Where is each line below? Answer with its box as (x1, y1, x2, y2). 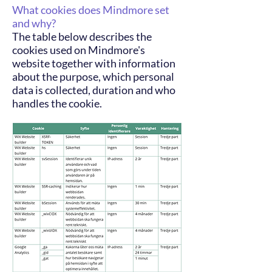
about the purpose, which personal (12, 70, 174, 83)
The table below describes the (12, 30, 152, 43)
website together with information (12, 56, 175, 70)
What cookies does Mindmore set (12, 3, 169, 16)
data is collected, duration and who (12, 83, 175, 97)
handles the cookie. (12, 97, 102, 110)
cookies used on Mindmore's (12, 43, 145, 56)
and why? (12, 16, 56, 30)
